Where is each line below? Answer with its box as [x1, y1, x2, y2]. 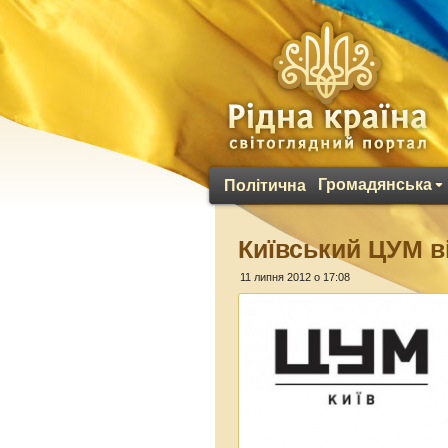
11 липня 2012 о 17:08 [240, 271, 351, 283]
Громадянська [318, 176, 432, 193]
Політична [224, 177, 306, 194]
